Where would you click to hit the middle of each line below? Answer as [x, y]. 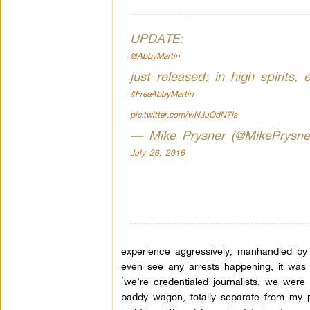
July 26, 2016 [157, 153]
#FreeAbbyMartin [162, 94]
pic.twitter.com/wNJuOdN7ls [183, 115]
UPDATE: [156, 38]
